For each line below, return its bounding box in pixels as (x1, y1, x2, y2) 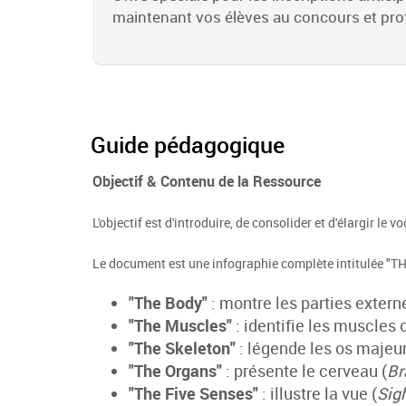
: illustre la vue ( (262, 382, 377, 404)
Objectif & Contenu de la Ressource (92, 171, 321, 191)
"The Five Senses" (129, 382, 262, 404)
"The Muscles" (129, 314, 236, 336)
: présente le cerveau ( (226, 360, 387, 382)
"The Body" (129, 292, 211, 314)
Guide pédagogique (91, 130, 285, 159)
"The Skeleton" (129, 337, 239, 359)
